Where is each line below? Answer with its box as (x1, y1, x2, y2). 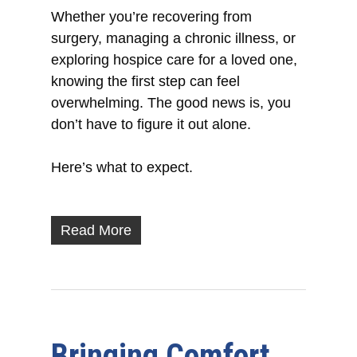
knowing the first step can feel (51, 73, 241, 90)
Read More (61, 222, 132, 239)
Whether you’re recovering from (51, 9, 253, 25)
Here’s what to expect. (51, 159, 194, 176)
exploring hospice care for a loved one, (51, 52, 298, 69)
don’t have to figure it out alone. (51, 116, 252, 133)
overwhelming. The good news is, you (51, 95, 292, 112)
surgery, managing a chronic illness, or (51, 30, 296, 47)
